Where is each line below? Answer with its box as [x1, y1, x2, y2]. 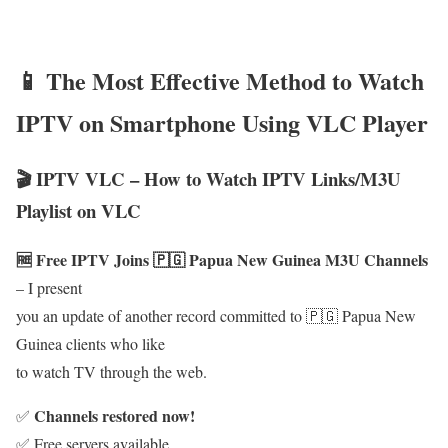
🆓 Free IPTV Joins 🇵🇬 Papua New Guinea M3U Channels [16, 248, 428, 272]
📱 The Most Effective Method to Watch [16, 62, 424, 98]
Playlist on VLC [16, 197, 141, 225]
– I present [16, 277, 82, 299]
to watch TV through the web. [16, 361, 207, 383]
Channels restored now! [34, 404, 195, 428]
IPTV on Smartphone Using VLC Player [16, 104, 428, 140]
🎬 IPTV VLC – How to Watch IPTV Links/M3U [16, 165, 401, 193]
